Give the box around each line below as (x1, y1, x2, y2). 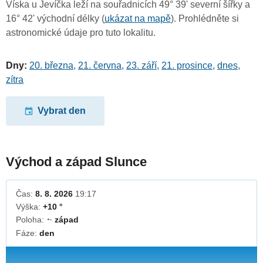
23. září (126, 60, 157, 71)
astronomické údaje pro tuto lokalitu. (6, 28, 156, 38)
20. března (29, 60, 73, 71)
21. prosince (161, 60, 213, 71)
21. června (78, 60, 122, 71)
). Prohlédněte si (171, 14, 239, 24)
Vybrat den (38, 106, 86, 116)
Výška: (16, 201, 43, 211)
